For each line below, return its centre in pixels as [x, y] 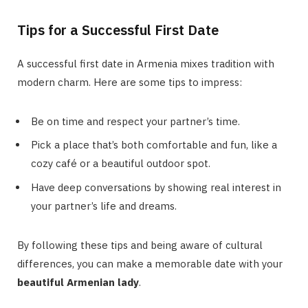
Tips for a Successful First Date [118, 30]
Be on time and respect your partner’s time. [135, 121]
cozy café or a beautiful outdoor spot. [121, 164]
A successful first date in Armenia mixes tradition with [146, 63]
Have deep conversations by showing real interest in [156, 187]
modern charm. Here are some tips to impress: [130, 82]
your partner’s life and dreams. [104, 206]
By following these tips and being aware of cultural [140, 245]
